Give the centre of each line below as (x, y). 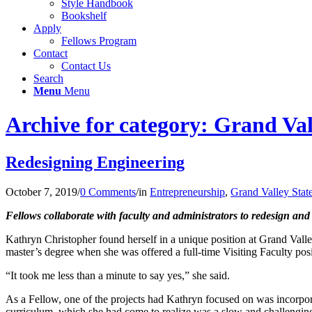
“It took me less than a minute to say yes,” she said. (118, 275)
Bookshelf (84, 16)
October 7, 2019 (41, 192)
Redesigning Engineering (95, 162)
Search (48, 78)
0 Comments (108, 192)
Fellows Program (99, 41)
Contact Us (86, 66)
